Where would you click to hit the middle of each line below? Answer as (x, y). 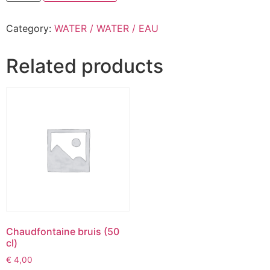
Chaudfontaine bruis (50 (63, 231)
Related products (85, 66)
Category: (30, 29)
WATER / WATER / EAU (106, 29)
